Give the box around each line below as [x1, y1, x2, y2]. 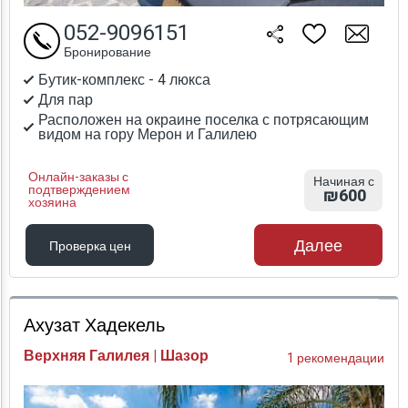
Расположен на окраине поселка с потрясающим [38, 109, 369, 132]
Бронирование [64, 43, 151, 63]
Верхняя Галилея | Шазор [24, 345, 209, 368]
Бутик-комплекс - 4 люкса [38, 69, 210, 92]
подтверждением [28, 180, 130, 200]
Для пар [38, 89, 93, 112]
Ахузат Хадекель [24, 312, 165, 340]
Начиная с [312, 172, 374, 192]
